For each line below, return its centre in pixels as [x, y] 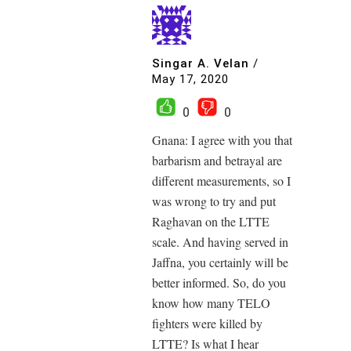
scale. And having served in [220, 241]
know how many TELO [211, 302]
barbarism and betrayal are [217, 160]
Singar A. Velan [201, 64]
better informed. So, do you [219, 282]
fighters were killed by [207, 323]
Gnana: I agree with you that [222, 139]
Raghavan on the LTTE [211, 221]
